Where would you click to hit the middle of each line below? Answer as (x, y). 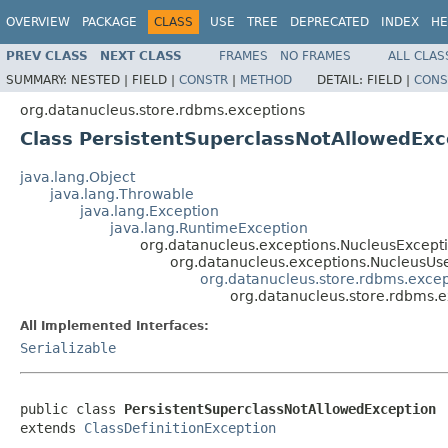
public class (72, 408)
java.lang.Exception (149, 210)
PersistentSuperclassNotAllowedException (280, 408)
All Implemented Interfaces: (114, 325)
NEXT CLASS (141, 55)
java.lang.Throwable (122, 193)
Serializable (68, 347)
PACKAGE (109, 22)
